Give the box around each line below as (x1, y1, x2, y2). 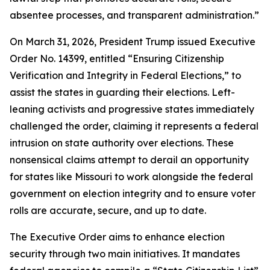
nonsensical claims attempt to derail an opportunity (10, 154, 249, 166)
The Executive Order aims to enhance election (10, 231, 225, 243)
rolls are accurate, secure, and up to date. (10, 204, 206, 216)
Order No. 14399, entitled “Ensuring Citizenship (10, 52, 224, 64)
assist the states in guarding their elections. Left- (10, 86, 235, 98)
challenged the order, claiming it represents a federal (10, 120, 259, 132)
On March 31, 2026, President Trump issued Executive (10, 36, 256, 48)
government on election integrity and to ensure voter (10, 187, 256, 199)
